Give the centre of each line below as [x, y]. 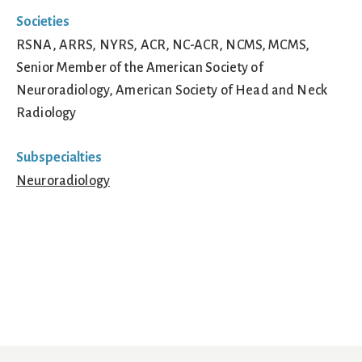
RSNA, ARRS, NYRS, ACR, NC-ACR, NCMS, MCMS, [163, 45]
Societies [43, 21]
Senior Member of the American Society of [140, 67]
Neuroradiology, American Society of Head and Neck [173, 90]
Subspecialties [59, 157]
